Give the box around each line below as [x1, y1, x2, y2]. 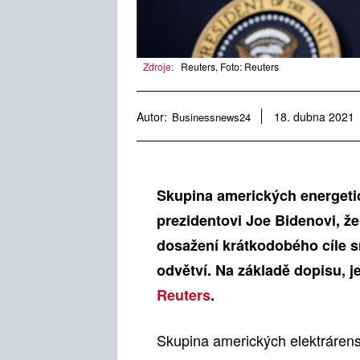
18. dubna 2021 [274, 108, 354, 125]
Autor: [137, 108, 167, 125]
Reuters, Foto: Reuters [181, 59, 279, 74]
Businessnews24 [172, 108, 251, 125]
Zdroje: [143, 59, 174, 74]
